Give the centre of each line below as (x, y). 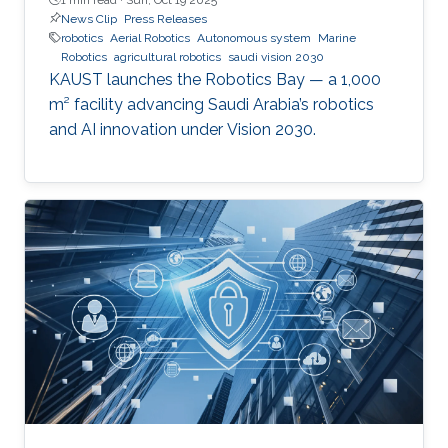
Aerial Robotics (150, 37)
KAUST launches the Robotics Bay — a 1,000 (215, 79)
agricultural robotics (167, 56)
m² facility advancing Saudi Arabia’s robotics (211, 104)
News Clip (89, 18)
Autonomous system (254, 37)
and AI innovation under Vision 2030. (182, 129)
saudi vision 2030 (276, 56)
